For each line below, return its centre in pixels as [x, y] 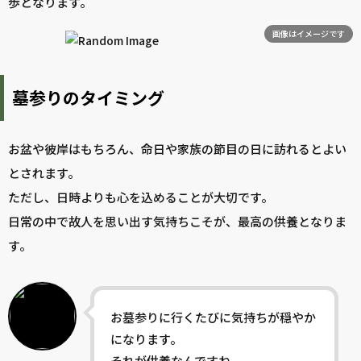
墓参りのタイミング [88, 98]
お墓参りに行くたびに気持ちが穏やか [213, 317]
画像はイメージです [309, 34]
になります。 [146, 339]
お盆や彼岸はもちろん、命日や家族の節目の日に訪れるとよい [177, 149]
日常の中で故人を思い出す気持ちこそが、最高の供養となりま [177, 222]
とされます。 [44, 173]
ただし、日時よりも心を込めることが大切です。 [141, 197]
